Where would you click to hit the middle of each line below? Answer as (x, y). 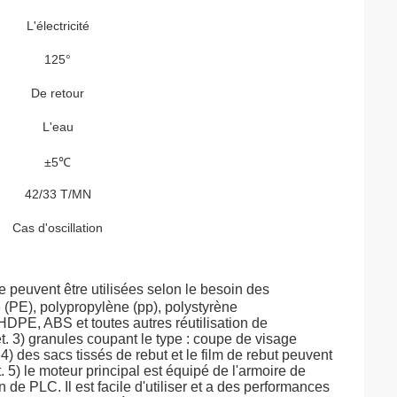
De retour (58, 93)
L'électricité (58, 26)
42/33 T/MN (58, 194)
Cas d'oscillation (58, 228)
